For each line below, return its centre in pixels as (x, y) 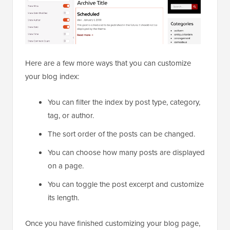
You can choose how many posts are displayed (126, 152)
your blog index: (52, 76)
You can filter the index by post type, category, (124, 102)
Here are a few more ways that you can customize (108, 63)
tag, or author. (71, 115)
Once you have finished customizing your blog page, (113, 223)
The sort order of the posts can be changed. (121, 134)
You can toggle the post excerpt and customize (126, 184)
